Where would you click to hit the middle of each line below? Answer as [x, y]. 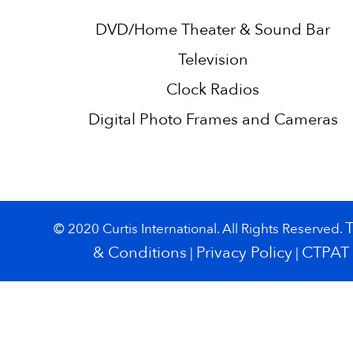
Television [213, 59]
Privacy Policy [244, 253]
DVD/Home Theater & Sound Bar [213, 30]
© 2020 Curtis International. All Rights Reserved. [199, 229]
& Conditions [139, 253]
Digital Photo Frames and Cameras [213, 119]
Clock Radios [213, 89]
